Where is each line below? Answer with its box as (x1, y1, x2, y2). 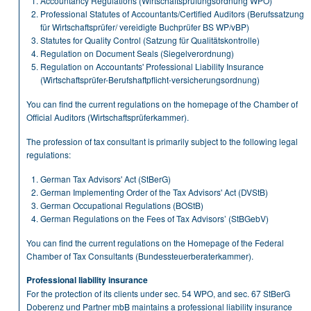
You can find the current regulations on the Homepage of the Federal (26, 237, 284, 249)
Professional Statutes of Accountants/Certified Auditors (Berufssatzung (40, 8, 304, 19)
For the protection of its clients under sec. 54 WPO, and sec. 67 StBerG (26, 287, 290, 299)
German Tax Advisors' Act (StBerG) (40, 173, 171, 185)
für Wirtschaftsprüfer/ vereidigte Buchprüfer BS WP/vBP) (40, 21, 249, 33)
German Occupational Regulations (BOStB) (40, 199, 203, 211)
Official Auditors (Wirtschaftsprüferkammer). (26, 111, 189, 123)
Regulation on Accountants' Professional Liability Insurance (40, 60, 264, 72)
